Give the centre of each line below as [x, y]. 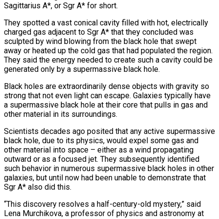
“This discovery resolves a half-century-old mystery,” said [102, 204]
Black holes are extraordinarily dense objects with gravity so [107, 86]
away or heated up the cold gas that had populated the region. [108, 50]
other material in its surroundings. [61, 114]
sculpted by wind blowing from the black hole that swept [100, 41]
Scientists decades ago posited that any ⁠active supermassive [109, 131]
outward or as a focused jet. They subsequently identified [102, 159]
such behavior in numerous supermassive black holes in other [109, 168]
